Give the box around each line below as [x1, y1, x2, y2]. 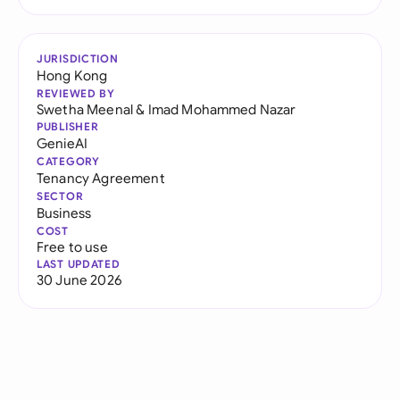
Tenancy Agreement [37, 170, 165, 187]
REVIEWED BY [37, 87, 115, 100]
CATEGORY [37, 154, 100, 168]
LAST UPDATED [37, 257, 121, 271]
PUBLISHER [37, 120, 99, 133]
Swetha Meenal [37, 101, 134, 118]
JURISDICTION [37, 52, 119, 65]
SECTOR [37, 189, 84, 203]
